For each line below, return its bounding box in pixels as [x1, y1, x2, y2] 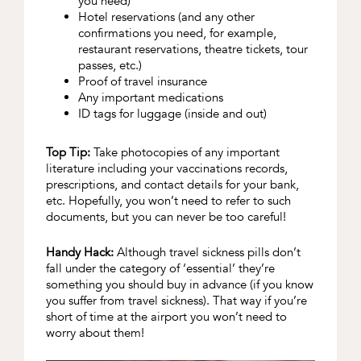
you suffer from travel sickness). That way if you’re [45, 293, 307, 309]
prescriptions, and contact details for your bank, [45, 176, 299, 193]
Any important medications [77, 89, 223, 106]
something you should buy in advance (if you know [45, 276, 313, 293]
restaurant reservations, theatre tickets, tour [77, 41, 308, 58]
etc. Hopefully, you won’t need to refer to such [45, 193, 291, 210]
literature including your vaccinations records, [45, 160, 288, 177]
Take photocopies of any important [93, 144, 280, 161]
